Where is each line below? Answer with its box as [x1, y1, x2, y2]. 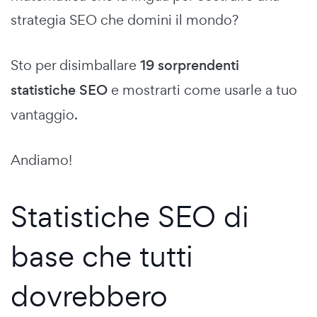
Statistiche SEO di [11, 196, 249, 236]
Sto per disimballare [11, 55, 140, 74]
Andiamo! [11, 150, 72, 169]
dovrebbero [11, 275, 168, 315]
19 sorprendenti [140, 55, 239, 75]
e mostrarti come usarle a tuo [108, 80, 297, 99]
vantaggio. [11, 105, 78, 124]
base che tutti [11, 236, 193, 275]
